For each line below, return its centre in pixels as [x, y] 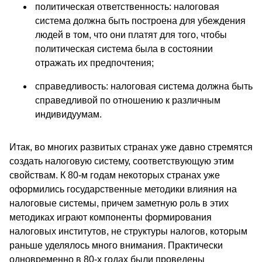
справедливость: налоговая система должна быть [144, 87]
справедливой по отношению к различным [128, 101]
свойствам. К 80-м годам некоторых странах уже [115, 175]
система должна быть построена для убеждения [140, 21]
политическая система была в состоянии [124, 49]
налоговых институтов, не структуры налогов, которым [128, 232]
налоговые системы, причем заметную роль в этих [119, 204]
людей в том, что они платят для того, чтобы [131, 35]
